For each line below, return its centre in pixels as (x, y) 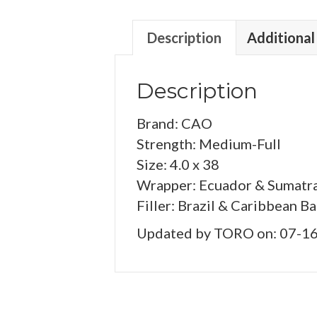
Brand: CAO (174, 123)
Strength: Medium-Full (209, 144)
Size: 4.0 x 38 (178, 164)
